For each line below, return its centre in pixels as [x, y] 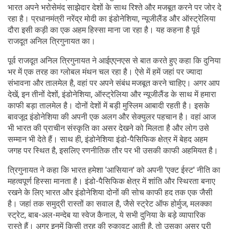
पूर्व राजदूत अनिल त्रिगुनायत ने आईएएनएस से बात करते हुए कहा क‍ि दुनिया [114, 60]
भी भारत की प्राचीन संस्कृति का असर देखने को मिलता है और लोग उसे [108, 128]
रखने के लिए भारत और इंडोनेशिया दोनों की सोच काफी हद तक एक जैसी [110, 192]
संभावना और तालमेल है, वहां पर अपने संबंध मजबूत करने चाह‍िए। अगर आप [114, 83]
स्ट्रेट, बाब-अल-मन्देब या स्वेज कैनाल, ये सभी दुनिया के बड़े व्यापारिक [107, 215]
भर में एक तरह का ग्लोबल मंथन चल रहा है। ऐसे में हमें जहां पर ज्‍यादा [105, 72]
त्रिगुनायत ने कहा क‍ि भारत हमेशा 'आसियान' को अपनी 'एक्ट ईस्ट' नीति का [114, 170]
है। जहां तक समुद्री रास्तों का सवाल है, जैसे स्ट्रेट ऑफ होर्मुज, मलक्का [110, 203]
